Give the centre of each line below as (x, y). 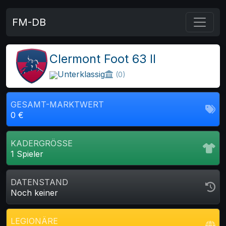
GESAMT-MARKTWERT (57, 104)
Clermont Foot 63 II (103, 59)
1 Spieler (27, 154)
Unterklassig (81, 74)
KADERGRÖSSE (39, 143)
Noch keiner (34, 193)
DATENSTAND (39, 182)
